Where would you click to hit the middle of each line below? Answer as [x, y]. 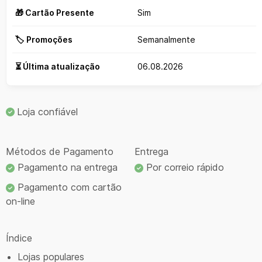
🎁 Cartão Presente [55, 13]
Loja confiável [47, 112]
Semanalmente [166, 40]
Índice [19, 238]
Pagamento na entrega [66, 167]
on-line [20, 201]
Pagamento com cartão [68, 187]
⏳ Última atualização [58, 67]
